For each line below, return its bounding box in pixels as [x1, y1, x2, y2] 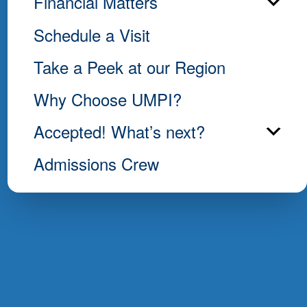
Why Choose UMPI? [33, 86, 182, 111]
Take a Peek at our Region [33, 54, 225, 79]
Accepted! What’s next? [33, 119, 205, 144]
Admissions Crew [33, 151, 159, 176]
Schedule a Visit [33, 22, 150, 47]
